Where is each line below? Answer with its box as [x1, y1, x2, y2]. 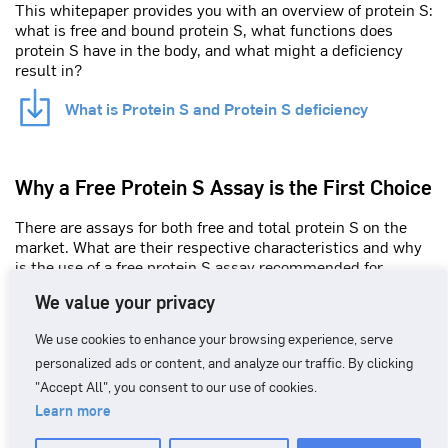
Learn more [35, 401, 111, 419]
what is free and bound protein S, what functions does [15, 19, 393, 40]
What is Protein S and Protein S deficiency [65, 98, 368, 119]
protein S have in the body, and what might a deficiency [15, 39, 403, 60]
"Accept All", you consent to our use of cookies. [35, 377, 317, 395]
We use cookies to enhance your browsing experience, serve [35, 329, 393, 347]
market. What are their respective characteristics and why [15, 236, 422, 257]
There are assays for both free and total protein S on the [15, 216, 407, 237]
